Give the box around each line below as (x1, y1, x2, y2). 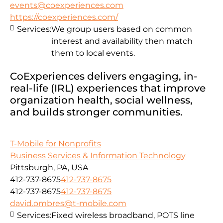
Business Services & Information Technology (10, 151, 186, 161)
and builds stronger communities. (10, 106, 183, 118)
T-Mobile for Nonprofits (10, 139, 101, 149)
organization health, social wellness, (10, 94, 193, 107)
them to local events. (51, 48, 135, 58)
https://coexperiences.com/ (10, 12, 118, 22)
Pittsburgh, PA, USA (10, 163, 88, 173)
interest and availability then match (51, 36, 193, 46)
